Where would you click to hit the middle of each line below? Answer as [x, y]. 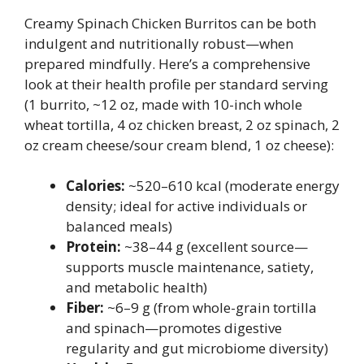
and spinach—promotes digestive [174, 328]
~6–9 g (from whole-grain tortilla [210, 308]
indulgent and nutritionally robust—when [159, 43]
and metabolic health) [136, 287]
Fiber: [85, 308]
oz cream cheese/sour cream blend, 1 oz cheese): [179, 145]
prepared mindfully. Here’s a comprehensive [167, 63]
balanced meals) [119, 226]
